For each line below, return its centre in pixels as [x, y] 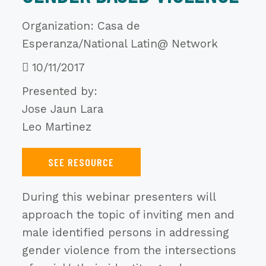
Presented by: [59, 91]
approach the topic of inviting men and [128, 215]
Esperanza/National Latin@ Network [120, 44]
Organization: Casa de [81, 26]
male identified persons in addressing [125, 232]
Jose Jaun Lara [62, 109]
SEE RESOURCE [81, 162]
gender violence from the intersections [129, 250]
